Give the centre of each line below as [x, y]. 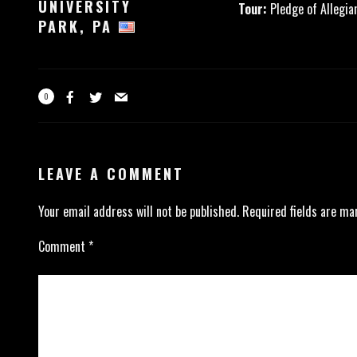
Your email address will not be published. [138, 211]
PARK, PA [78, 26]
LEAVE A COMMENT [111, 174]
